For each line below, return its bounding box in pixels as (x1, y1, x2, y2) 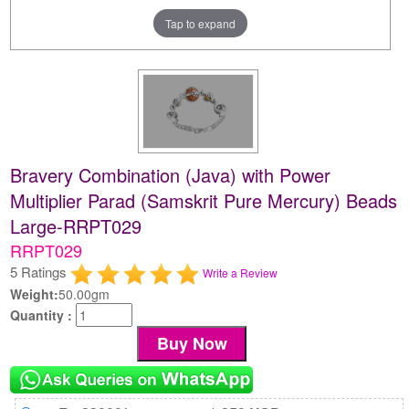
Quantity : (10, 305, 77, 324)
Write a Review (203, 264, 278, 280)
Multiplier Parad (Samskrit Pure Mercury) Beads (10, 186, 398, 214)
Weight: (10, 284, 59, 303)
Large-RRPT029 (10, 212, 142, 239)
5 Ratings (10, 261, 71, 281)
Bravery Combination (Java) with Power (10, 161, 331, 188)
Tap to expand (165, 15, 236, 31)
